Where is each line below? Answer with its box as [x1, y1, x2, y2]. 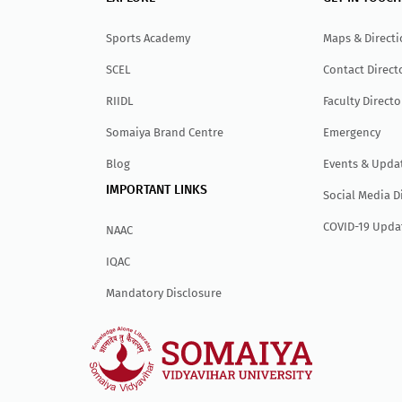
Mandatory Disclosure [106, 285, 223, 300]
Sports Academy [106, 31, 191, 45]
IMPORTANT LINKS [106, 183, 208, 197]
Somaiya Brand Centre [106, 125, 224, 139]
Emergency [322, 125, 381, 139]
